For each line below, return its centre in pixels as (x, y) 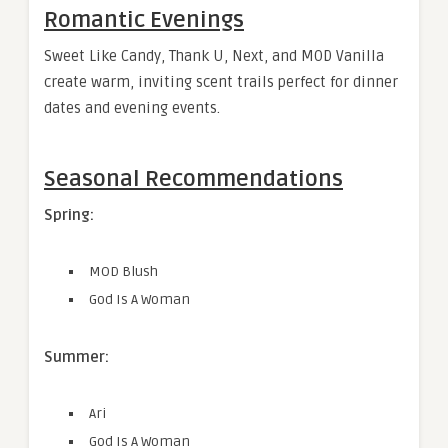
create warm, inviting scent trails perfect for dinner (221, 82)
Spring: (69, 215)
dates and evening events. (132, 108)
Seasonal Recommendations (193, 179)
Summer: (76, 357)
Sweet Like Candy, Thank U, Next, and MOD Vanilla (214, 56)
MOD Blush (123, 271)
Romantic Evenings (144, 20)
